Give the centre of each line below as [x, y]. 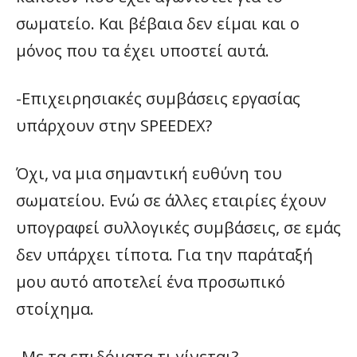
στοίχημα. [55, 309]
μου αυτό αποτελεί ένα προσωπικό [151, 282]
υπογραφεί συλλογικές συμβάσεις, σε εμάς [178, 228]
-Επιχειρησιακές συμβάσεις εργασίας [158, 98]
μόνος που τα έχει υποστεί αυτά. [143, 51]
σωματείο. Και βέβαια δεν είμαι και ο [158, 24]
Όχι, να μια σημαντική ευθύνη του [149, 173]
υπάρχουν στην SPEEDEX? [114, 126]
